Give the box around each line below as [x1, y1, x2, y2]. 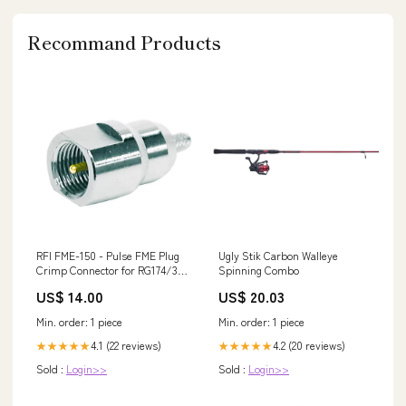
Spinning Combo [218, 261, 299, 277]
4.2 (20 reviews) [273, 336, 345, 353]
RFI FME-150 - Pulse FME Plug [36, 246, 179, 263]
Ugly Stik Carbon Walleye [218, 246, 338, 263]
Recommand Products [27, 28, 221, 55]
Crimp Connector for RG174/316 [36, 261, 188, 277]
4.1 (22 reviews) [91, 336, 161, 353]
